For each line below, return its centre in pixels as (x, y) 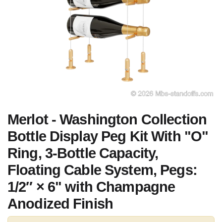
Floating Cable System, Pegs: (102, 170)
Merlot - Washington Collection (107, 119)
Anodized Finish (60, 204)
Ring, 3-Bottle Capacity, (83, 153)
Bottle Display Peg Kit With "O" (108, 136)
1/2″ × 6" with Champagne (91, 187)
